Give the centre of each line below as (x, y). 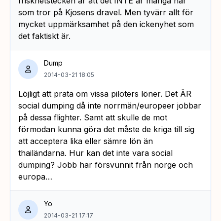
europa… (35, 176)
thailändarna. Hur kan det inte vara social (95, 153)
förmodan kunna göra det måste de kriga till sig (106, 129)
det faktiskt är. (44, 36)
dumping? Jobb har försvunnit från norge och (106, 165)
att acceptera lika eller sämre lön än (86, 141)
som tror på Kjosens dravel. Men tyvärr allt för (106, 12)
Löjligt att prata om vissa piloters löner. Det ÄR (105, 93)
